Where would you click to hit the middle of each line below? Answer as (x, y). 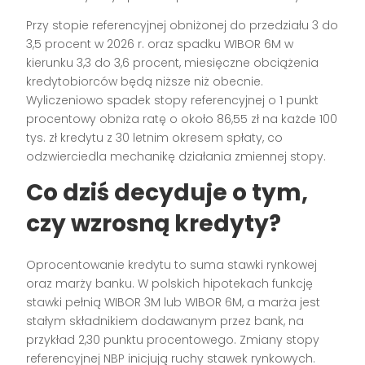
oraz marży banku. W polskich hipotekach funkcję (170, 284)
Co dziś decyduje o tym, (167, 193)
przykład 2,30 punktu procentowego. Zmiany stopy (173, 340)
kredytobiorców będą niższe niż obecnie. (145, 82)
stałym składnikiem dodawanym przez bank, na (165, 321)
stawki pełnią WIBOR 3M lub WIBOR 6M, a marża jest (174, 303)
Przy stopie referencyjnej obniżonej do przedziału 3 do (182, 26)
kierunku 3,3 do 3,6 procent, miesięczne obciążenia (173, 63)
